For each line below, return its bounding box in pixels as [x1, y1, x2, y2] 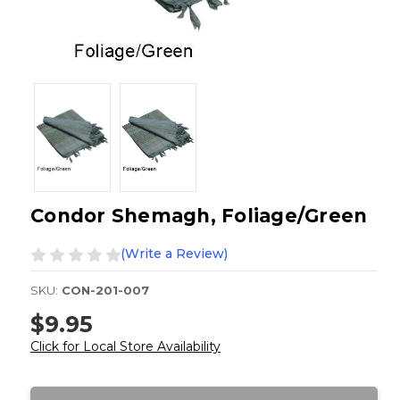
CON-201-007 [62, 283, 149, 298]
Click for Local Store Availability [30, 337, 221, 354]
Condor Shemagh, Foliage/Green [30, 204, 368, 228]
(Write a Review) [121, 246, 228, 262]
